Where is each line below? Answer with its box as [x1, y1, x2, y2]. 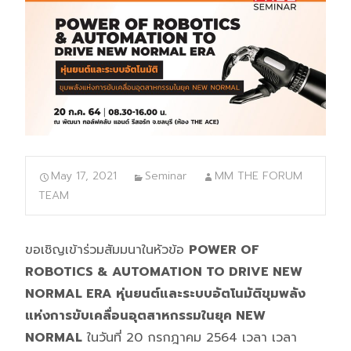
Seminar [145, 167, 186, 184]
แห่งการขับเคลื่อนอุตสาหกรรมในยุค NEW [25, 306, 266, 325]
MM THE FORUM [215, 167, 302, 184]
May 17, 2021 [51, 167, 117, 184]
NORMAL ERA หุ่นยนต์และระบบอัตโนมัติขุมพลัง [25, 284, 306, 303]
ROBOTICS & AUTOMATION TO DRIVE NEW [25, 262, 302, 281]
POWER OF [189, 240, 259, 259]
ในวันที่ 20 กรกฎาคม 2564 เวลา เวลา [82, 327, 297, 347]
